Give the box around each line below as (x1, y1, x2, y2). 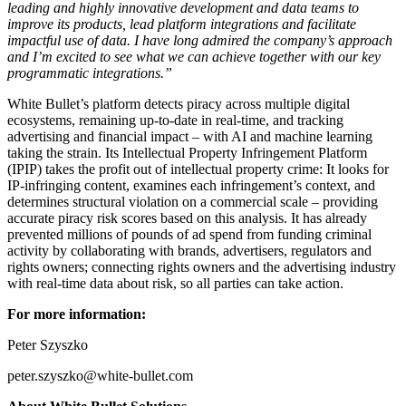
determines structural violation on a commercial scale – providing (7, 194, 378, 210)
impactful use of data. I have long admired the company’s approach (7, 33, 392, 49)
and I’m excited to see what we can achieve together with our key (7, 49, 381, 65)
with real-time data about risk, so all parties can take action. (7, 275, 343, 292)
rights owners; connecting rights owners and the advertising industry (7, 259, 396, 275)
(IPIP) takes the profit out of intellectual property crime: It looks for (7, 161, 389, 178)
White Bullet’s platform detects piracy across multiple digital (7, 96, 350, 112)
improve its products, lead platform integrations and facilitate (7, 16, 356, 33)
